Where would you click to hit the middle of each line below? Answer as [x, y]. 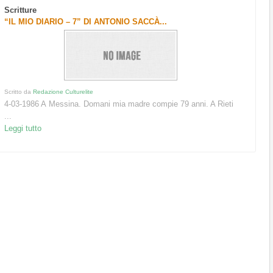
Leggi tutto [23, 128]
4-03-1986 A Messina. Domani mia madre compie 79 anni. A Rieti [119, 104]
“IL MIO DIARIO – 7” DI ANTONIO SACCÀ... [86, 22]
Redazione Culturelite [63, 91]
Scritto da [19, 91]
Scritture [21, 10]
